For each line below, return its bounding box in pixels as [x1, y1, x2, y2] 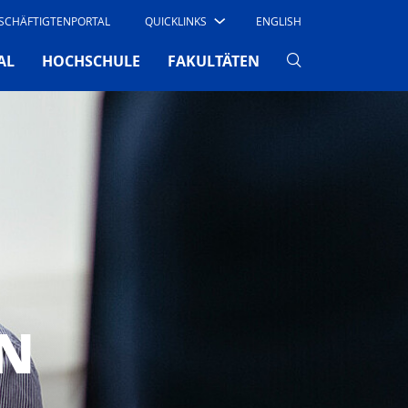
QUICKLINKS [144, 14, 207, 28]
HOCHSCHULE [42, 50, 140, 71]
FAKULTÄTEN [168, 50, 260, 71]
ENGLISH [256, 14, 301, 28]
